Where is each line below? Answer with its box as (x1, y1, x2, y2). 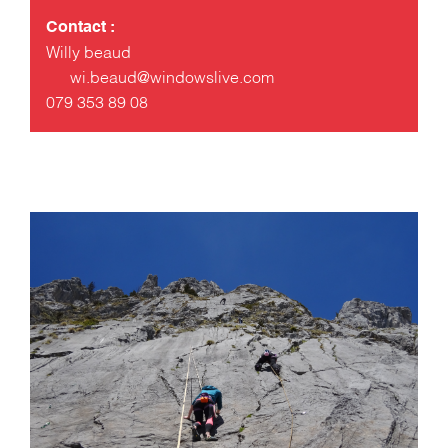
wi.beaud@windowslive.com (70, 71, 274, 86)
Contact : (46, 21, 115, 35)
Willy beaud (46, 46, 131, 61)
